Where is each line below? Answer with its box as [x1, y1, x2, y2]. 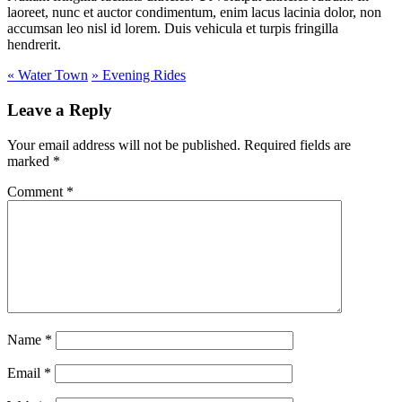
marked [7, 153, 53, 169]
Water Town [14, 67, 88, 83]
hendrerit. [7, 37, 61, 53]
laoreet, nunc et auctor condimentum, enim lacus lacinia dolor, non [7, 4, 381, 21]
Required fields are [244, 136, 351, 153]
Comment [7, 183, 66, 199]
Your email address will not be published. [7, 136, 240, 153]
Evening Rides [99, 67, 186, 83]
